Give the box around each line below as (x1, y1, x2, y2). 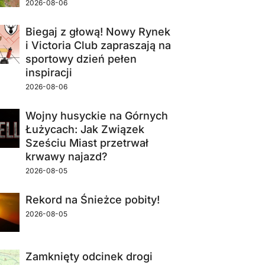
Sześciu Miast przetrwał (25, 137, 148, 150)
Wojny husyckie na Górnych (25, 109, 168, 122)
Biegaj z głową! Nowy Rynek (25, 25, 170, 38)
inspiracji (25, 66, 72, 79)
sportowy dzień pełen (25, 53, 137, 66)
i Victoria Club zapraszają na (25, 39, 171, 52)
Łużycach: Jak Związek (25, 123, 144, 136)
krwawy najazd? (25, 150, 108, 163)
